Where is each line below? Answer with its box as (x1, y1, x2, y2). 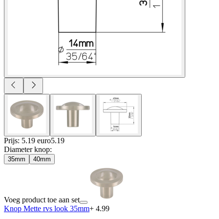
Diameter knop (4, 145, 50, 153)
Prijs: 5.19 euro (4, 136, 51, 145)
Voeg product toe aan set (4, 195, 80, 204)
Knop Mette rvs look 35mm (4, 204, 89, 213)
